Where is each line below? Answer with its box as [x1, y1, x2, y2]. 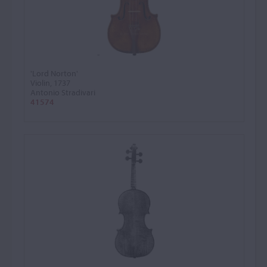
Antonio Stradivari [30, 87, 95, 98]
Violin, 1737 [30, 77, 70, 88]
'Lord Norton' [30, 68, 78, 79]
